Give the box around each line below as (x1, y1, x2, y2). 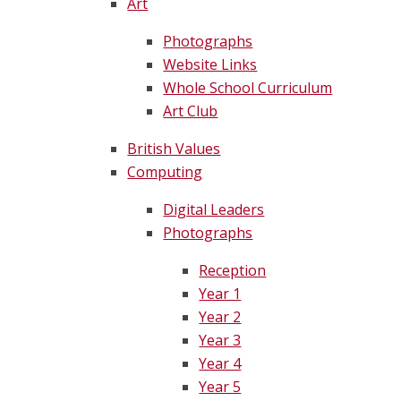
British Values (127, 139, 221, 159)
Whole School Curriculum (163, 78, 333, 98)
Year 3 (199, 330, 242, 351)
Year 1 (199, 284, 242, 304)
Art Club (163, 101, 218, 122)
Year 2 (199, 307, 242, 328)
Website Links (163, 55, 258, 75)
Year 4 (199, 354, 242, 374)
